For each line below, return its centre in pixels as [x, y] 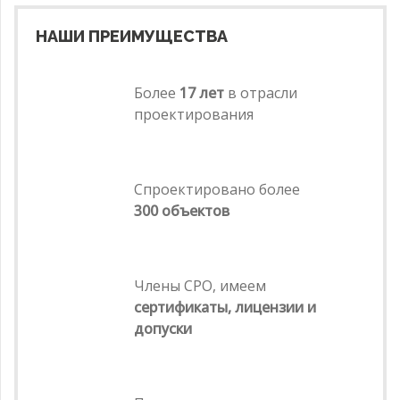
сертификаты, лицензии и [225, 307]
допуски [163, 328]
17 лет [202, 92]
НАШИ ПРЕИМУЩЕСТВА [132, 36]
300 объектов [182, 210]
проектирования [194, 114]
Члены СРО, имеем [200, 285]
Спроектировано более [217, 189]
